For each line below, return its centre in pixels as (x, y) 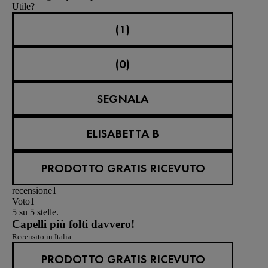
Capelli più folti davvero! (73, 224)
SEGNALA (123, 98)
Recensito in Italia (42, 236)
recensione (32, 190)
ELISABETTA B (123, 133)
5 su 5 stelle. (35, 212)
